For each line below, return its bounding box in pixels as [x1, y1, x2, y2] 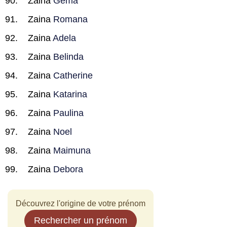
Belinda [53, 52, 84, 62]
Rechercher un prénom [34, 215, 127, 225]
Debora [53, 164, 83, 174]
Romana [53, 14, 88, 24]
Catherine [53, 70, 93, 81]
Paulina [53, 108, 84, 118]
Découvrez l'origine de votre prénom [16, 199, 145, 208]
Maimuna [53, 145, 91, 156]
